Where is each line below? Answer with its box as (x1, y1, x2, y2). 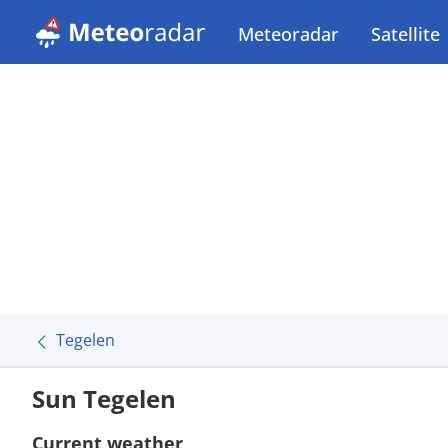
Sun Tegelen (32, 382, 176, 415)
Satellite (371, 22, 440, 46)
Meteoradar (238, 22, 339, 46)
